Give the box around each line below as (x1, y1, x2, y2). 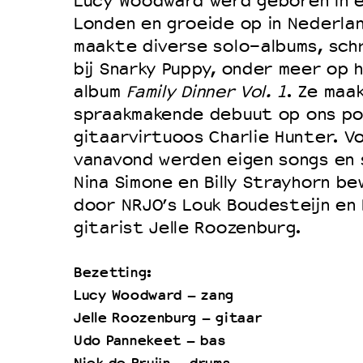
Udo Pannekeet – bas (73, 331, 225, 350)
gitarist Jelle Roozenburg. (73, 217, 301, 238)
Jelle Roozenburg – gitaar (73, 309, 262, 327)
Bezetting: (73, 263, 152, 282)
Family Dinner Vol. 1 (126, 81, 287, 102)
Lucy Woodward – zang (73, 286, 233, 305)
